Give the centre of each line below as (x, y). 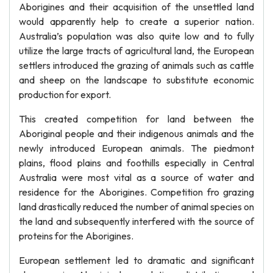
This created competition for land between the (136, 119)
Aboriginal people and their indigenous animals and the (136, 133)
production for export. (65, 94)
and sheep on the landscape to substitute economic (136, 80)
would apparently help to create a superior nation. (136, 21)
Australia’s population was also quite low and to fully (136, 36)
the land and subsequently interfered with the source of (136, 221)
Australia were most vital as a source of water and (136, 177)
